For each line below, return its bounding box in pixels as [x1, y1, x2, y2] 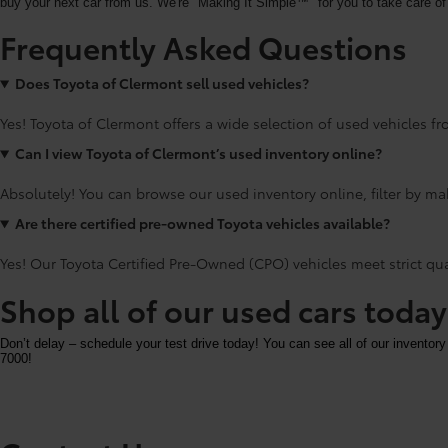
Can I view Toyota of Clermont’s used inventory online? [14, 143, 382, 163]
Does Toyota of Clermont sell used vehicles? [14, 73, 309, 93]
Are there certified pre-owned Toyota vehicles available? [14, 213, 390, 233]
